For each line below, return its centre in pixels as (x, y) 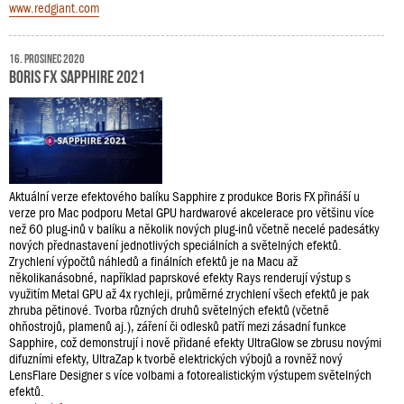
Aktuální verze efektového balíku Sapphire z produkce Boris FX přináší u (184, 196)
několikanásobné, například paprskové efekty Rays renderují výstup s (180, 277)
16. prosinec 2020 (47, 57)
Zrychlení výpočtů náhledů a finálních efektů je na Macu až (153, 261)
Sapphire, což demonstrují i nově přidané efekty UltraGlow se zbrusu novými (195, 342)
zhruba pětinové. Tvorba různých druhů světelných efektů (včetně (169, 310)
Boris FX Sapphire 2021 (77, 74)
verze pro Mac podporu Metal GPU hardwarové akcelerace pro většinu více (192, 212)
